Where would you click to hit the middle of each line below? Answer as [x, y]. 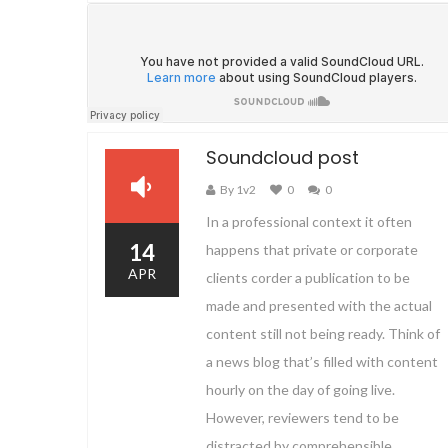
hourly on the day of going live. [300, 389]
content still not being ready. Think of [323, 333]
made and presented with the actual [319, 305]
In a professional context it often [309, 221]
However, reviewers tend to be [302, 417]
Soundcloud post [282, 157]
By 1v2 [238, 189]
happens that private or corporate [312, 249]
